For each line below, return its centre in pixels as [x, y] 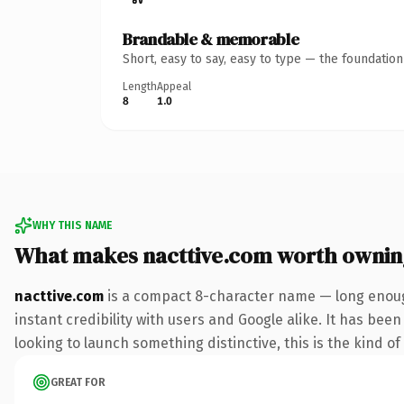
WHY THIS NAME [72, 225]
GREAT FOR [78, 382]
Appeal [174, 86]
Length [140, 86]
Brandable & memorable [211, 39]
